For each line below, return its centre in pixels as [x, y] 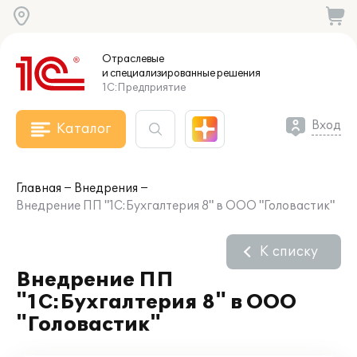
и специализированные [159, 73]
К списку [289, 252]
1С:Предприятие [144, 88]
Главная [39, 188]
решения [238, 73]
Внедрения [106, 188]
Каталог [84, 129]
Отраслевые [133, 59]
